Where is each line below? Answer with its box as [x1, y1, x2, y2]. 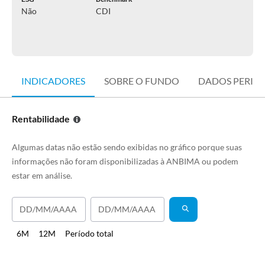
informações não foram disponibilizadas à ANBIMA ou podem [12, 156, 238, 166]
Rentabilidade [12, 113, 70, 124]
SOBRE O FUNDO [104, 75, 179, 86]
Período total [65, 228, 114, 238]
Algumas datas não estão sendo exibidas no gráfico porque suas [12, 142, 242, 152]
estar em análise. [12, 170, 72, 180]
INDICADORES [21, 75, 85, 86]
